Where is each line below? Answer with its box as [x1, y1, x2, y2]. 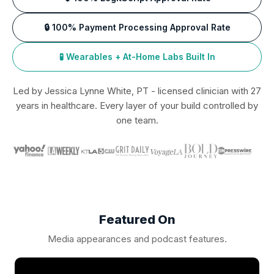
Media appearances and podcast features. [47, 232, 227, 245]
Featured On [98, 212, 176, 227]
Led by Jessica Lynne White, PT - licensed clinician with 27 [13, 84, 261, 97]
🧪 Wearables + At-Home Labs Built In [59, 51, 215, 62]
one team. [116, 114, 158, 126]
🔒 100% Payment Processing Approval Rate [43, 21, 231, 32]
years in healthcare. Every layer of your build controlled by [16, 99, 258, 111]
